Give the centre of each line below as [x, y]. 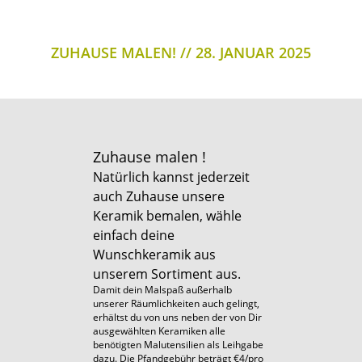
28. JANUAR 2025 [253, 52]
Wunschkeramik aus [154, 254]
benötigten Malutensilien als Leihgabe [178, 344]
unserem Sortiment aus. [167, 274]
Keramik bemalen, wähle [167, 215]
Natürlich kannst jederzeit [171, 177]
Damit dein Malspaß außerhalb [164, 289]
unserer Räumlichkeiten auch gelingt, [176, 303]
